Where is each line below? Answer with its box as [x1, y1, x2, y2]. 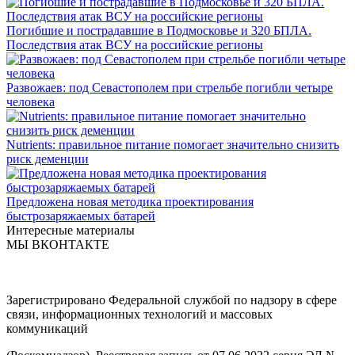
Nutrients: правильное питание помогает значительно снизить [6, 138, 339, 152]
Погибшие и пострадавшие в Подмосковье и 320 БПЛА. [6, 24, 311, 38]
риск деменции [6, 152, 89, 166]
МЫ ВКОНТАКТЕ [6, 238, 109, 252]
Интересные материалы [6, 223, 135, 238]
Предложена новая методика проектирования [6, 195, 254, 209]
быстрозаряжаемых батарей [6, 209, 155, 223]
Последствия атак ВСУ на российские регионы [6, 38, 263, 52]
